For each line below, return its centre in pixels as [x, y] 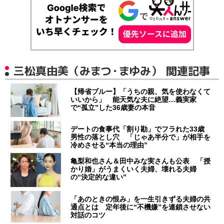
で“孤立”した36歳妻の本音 [113, 107]
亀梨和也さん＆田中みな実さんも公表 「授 [141, 161]
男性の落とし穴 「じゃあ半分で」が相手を [141, 137]
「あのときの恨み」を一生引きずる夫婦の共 [141, 199]
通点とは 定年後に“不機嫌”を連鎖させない [141, 207]
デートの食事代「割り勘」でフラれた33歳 [138, 129]
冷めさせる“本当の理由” [109, 145]
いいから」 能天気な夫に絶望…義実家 [134, 99]
